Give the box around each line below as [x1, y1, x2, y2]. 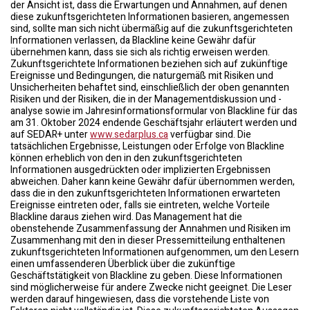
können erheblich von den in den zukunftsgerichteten [10, 151, 242, 165]
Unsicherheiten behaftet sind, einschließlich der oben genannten [10, 80, 289, 95]
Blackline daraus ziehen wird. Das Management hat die [10, 210, 242, 224]
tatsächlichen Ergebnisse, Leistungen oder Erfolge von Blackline [10, 139, 284, 154]
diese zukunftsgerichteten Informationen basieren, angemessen [10, 10, 289, 24]
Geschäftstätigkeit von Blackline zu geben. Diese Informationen [10, 268, 282, 283]
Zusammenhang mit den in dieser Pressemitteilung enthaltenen [10, 233, 285, 248]
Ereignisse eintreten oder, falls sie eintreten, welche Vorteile [10, 198, 270, 212]
